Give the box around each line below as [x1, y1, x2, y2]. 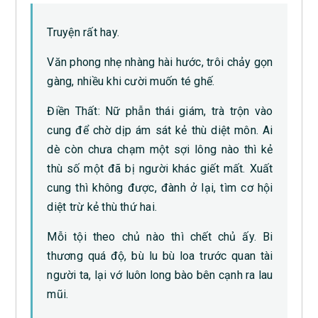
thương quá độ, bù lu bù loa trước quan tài [47, 249, 273, 263]
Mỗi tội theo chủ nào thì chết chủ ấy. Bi [47, 230, 273, 244]
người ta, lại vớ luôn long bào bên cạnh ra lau [47, 268, 273, 283]
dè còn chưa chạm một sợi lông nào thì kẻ [47, 143, 273, 157]
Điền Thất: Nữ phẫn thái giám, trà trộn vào [47, 104, 273, 119]
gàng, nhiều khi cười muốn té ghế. [47, 75, 215, 89]
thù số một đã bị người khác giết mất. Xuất [47, 162, 273, 176]
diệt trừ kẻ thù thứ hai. [47, 200, 158, 214]
